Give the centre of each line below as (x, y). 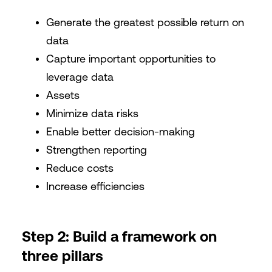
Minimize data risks (92, 113)
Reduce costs (80, 168)
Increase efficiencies (95, 186)
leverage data (80, 77)
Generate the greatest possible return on (145, 22)
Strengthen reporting (96, 150)
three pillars (62, 256)
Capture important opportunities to (131, 59)
